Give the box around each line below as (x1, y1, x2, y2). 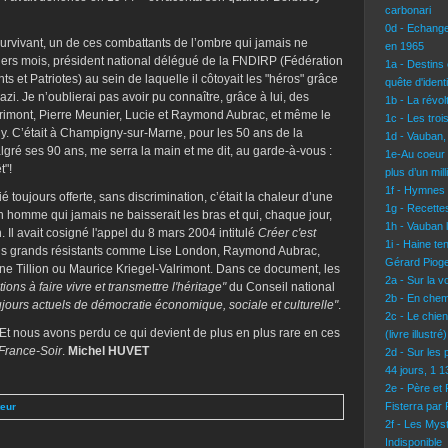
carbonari (385, 4, 431, 16)
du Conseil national (229, 280, 335, 294)
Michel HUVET (68, 344, 149, 358)
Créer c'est (258, 226, 316, 240)
